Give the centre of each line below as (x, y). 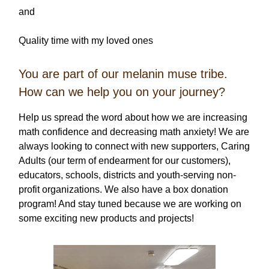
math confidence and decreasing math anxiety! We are (134, 132)
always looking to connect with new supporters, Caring (134, 147)
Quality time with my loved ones (86, 41)
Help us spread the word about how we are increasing (133, 118)
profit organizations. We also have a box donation (123, 190)
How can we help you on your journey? (122, 92)
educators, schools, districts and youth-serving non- (127, 175)
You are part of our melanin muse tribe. (123, 74)
